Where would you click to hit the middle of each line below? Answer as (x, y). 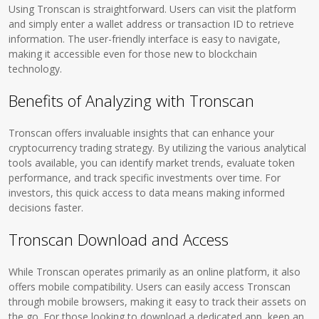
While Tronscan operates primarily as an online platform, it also (155, 272)
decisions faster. (46, 208)
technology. (36, 69)
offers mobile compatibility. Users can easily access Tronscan (150, 287)
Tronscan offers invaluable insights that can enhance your (142, 133)
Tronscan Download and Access (119, 239)
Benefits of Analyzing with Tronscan (132, 100)
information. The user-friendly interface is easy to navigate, (145, 39)
